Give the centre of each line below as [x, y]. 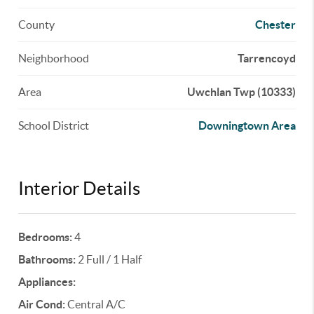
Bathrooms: [47, 259]
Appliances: [47, 282]
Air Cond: [42, 304]
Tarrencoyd [266, 58]
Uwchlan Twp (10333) [241, 92]
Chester [275, 25]
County [37, 25]
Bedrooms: [46, 237]
